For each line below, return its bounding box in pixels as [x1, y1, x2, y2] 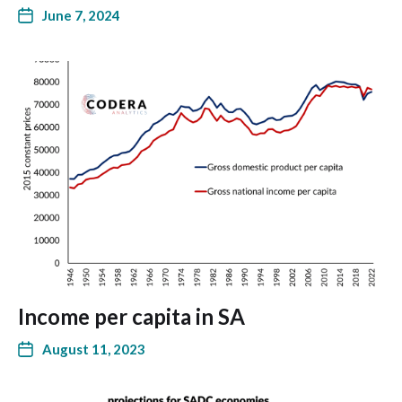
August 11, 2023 [42, 341, 145, 357]
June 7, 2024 [42, 7, 120, 23]
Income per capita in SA [18, 303, 245, 329]
